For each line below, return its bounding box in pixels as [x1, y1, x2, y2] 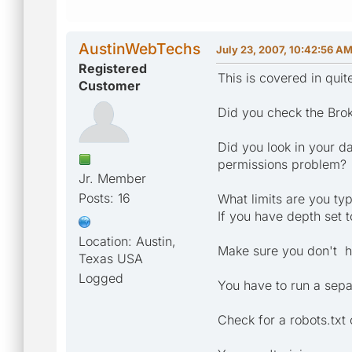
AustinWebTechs [79, 38, 200, 58]
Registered [79, 60, 147, 76]
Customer [79, 77, 141, 93]
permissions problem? [218, 156, 346, 172]
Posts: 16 [79, 189, 130, 206]
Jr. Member [79, 170, 146, 186]
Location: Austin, [79, 233, 176, 249]
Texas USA [79, 250, 143, 266]
